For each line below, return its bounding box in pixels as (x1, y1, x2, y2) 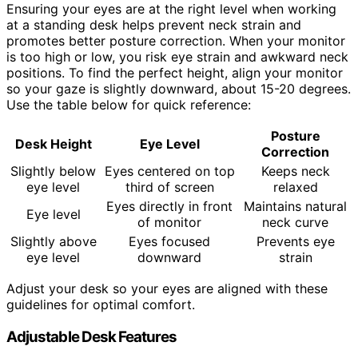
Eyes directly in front (106, 198, 233, 214)
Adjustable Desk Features (6, 327, 177, 346)
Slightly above (10, 233, 97, 249)
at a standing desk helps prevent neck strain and (6, 17, 301, 33)
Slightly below (10, 163, 96, 179)
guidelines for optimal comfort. (6, 296, 195, 312)
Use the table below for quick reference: (6, 97, 251, 113)
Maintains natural (244, 198, 347, 214)
